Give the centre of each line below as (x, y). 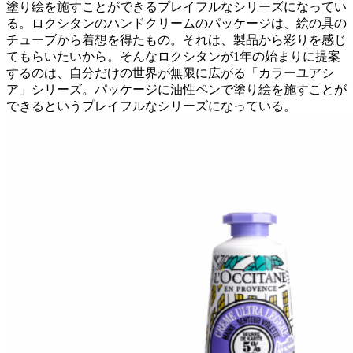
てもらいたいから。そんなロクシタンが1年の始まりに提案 (173, 57)
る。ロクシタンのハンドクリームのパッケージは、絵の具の (176, 24)
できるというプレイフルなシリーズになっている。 (151, 106)
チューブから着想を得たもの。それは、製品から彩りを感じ (176, 40)
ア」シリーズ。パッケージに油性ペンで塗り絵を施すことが (176, 90)
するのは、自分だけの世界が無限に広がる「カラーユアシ (170, 73)
